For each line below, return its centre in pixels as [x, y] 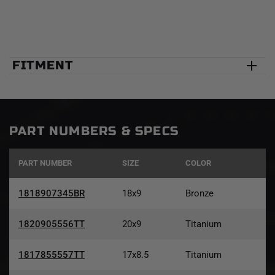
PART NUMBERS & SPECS [94, 131]
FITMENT [43, 65]
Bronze [199, 193]
